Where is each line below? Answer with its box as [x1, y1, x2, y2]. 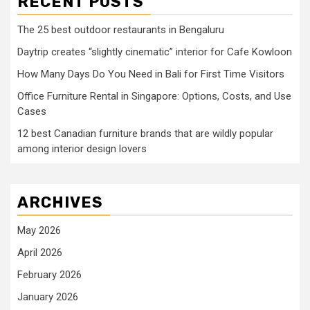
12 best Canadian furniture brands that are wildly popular [17, 127, 273, 140]
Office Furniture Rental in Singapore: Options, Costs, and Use [17, 90, 291, 102]
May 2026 [17, 224, 61, 237]
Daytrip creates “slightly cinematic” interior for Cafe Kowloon [17, 46, 292, 58]
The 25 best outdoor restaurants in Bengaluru [17, 24, 224, 36]
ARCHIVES [17, 193, 103, 212]
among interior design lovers [17, 143, 147, 155]
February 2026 [17, 268, 82, 281]
